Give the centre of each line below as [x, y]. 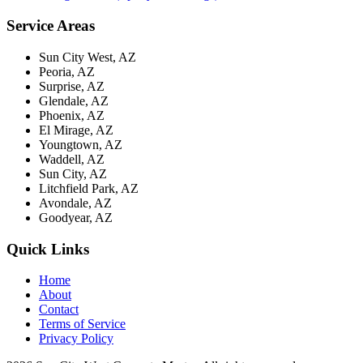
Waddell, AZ [72, 159]
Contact [59, 310]
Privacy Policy [76, 339]
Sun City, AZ [73, 173]
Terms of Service [82, 324]
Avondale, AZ [75, 203]
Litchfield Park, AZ [89, 188]
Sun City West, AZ [88, 57]
